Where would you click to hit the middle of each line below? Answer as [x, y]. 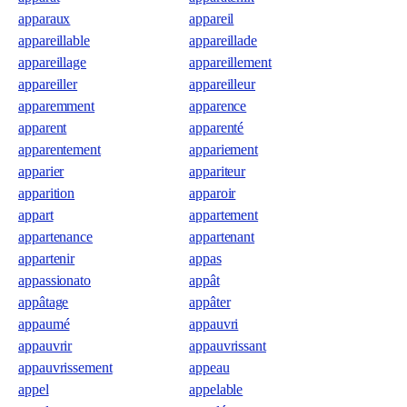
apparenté [217, 128]
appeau [209, 367]
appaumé [44, 324]
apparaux [45, 19]
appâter [210, 302]
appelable [216, 389]
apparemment [57, 106]
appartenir [47, 258]
